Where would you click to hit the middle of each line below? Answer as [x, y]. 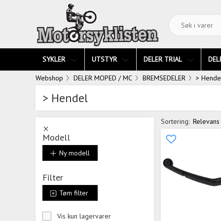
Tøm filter [73, 193]
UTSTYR [105, 59]
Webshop [49, 78]
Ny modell [74, 153]
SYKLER [55, 59]
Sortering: [175, 121]
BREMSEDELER [164, 78]
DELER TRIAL [164, 59]
